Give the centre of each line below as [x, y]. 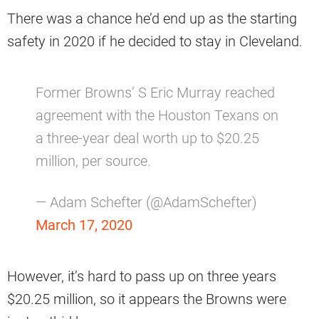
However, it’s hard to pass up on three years [142, 277]
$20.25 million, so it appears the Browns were [147, 299]
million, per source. [93, 161]
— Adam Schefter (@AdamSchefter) [146, 203]
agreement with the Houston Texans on [157, 116]
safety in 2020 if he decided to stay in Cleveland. [155, 42]
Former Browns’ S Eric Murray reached [155, 93]
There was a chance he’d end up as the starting [152, 19]
